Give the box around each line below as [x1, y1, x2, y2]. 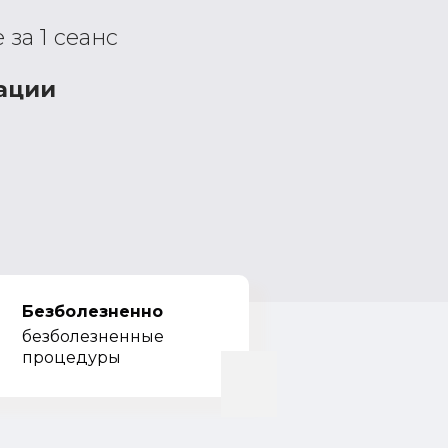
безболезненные [22, 327, 164, 346]
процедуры [22, 348, 121, 367]
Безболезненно [22, 302, 163, 321]
